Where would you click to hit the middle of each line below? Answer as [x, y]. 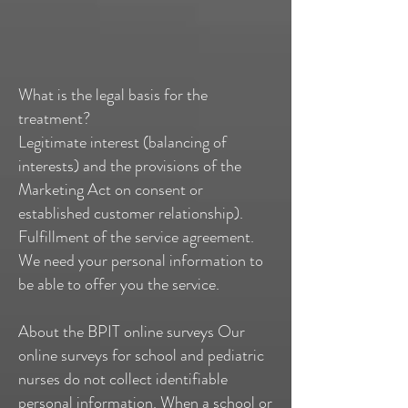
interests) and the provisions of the [130, 166]
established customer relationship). [131, 213]
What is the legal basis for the [113, 95]
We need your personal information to [141, 260]
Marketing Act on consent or [111, 189]
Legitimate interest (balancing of [122, 142]
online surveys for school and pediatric [141, 355]
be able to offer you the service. [119, 284]
